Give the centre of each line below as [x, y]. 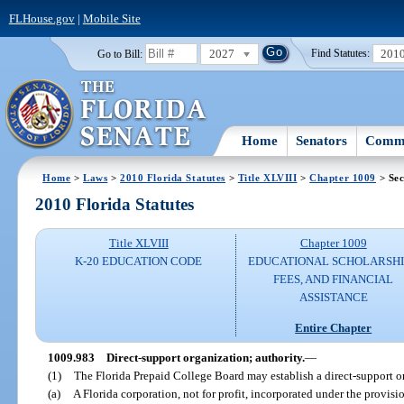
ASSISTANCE [333, 298]
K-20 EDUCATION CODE [139, 262]
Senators [322, 140]
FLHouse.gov [41, 18]
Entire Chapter [334, 327]
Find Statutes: [341, 54]
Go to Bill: [119, 54]
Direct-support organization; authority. [205, 357]
